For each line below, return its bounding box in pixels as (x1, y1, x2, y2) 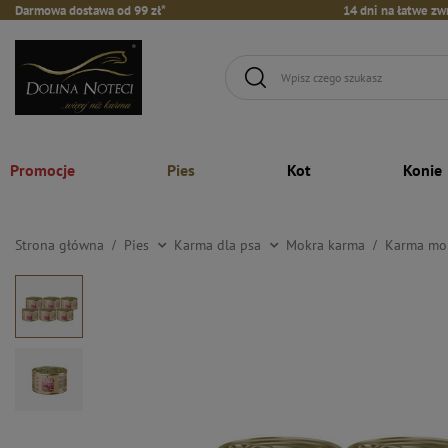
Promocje (10, 159, 75, 180)
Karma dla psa (174, 235, 261, 254)
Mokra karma (286, 235, 365, 254)
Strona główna (15, 235, 104, 254)
